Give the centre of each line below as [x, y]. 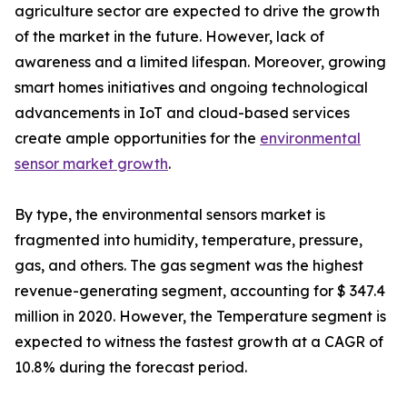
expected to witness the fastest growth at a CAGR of [199, 342]
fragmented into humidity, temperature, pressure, [189, 240]
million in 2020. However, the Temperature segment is [200, 317]
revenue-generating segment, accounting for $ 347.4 [200, 291]
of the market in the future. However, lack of [169, 37]
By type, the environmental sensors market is [170, 215]
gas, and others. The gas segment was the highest [189, 266]
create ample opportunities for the [137, 139]
